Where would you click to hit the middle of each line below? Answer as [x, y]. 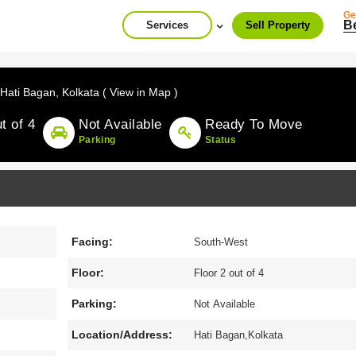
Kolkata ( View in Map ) [120, 92]
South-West [221, 242]
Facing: [92, 242]
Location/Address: [122, 335]
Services [167, 25]
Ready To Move [254, 124]
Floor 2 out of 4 [229, 273]
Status [221, 140]
